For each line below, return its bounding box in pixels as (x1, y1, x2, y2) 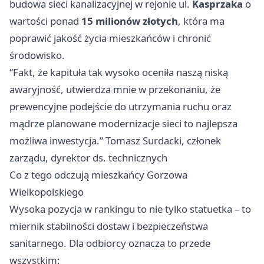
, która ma (178, 14, 225, 28)
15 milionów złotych (81, 14, 178, 28)
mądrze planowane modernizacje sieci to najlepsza (9, 117, 237, 131)
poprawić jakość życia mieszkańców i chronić (9, 31, 211, 45)
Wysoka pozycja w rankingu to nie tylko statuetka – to (9, 202, 251, 216)
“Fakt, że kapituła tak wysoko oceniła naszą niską (9, 65, 228, 80)
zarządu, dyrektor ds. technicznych (9, 151, 167, 165)
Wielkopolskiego (9, 185, 84, 199)
